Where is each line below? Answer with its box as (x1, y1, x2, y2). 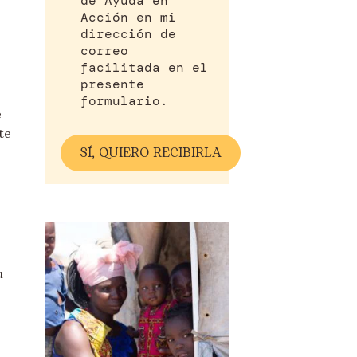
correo (80, 42, 128, 59)
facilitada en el (80, 59, 208, 76)
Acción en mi (80, 9, 176, 25)
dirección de (80, 25, 176, 42)
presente (80, 76, 144, 92)
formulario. (80, 92, 168, 109)
